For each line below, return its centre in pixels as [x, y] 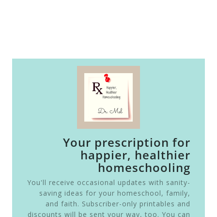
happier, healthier [135, 155]
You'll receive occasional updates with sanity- [108, 183]
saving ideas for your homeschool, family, [115, 193]
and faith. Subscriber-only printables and [118, 204]
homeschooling [144, 168]
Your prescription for [126, 142]
